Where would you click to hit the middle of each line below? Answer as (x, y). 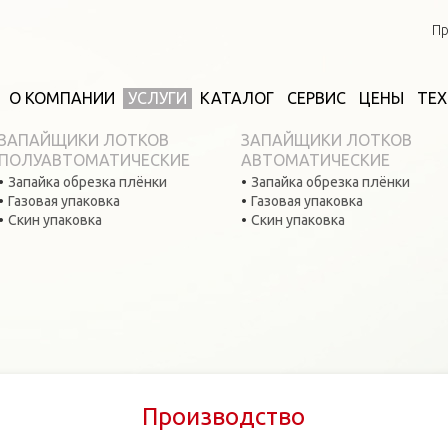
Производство (224, 416)
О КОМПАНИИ (62, 98)
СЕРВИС (316, 98)
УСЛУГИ (157, 98)
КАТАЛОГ (237, 98)
